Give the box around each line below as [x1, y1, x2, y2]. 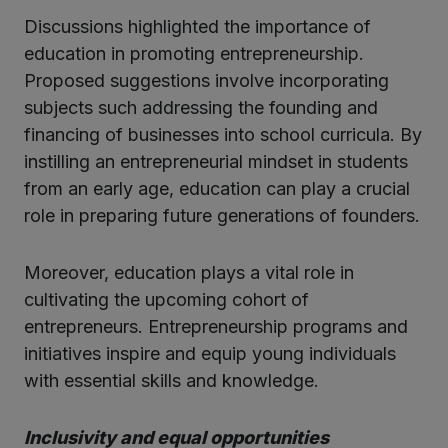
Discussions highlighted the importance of [24, 15, 371, 37]
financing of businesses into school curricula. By [24, 123, 422, 145]
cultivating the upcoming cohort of [24, 288, 309, 310]
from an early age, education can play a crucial [24, 177, 410, 199]
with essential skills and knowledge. [24, 369, 319, 391]
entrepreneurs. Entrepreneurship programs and [24, 315, 408, 337]
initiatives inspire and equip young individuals [24, 342, 396, 364]
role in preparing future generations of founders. [24, 204, 420, 226]
